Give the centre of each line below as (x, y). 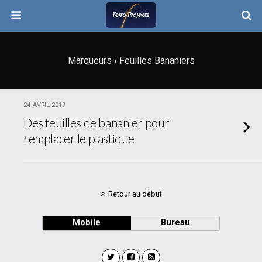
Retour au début (135, 194)
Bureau (175, 223)
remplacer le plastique (79, 138)
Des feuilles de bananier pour (96, 123)
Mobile (87, 223)
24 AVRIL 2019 (44, 105)
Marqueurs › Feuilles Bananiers (131, 61)
